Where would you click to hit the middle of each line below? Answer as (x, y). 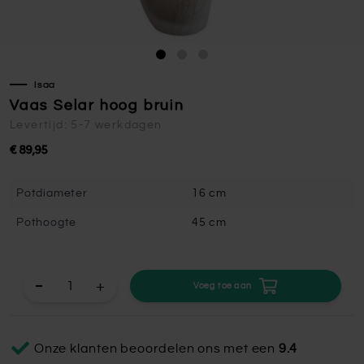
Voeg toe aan (223, 286)
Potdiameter (52, 193)
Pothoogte (47, 223)
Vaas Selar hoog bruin (97, 106)
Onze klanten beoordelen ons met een (156, 349)
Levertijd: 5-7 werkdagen (86, 125)
